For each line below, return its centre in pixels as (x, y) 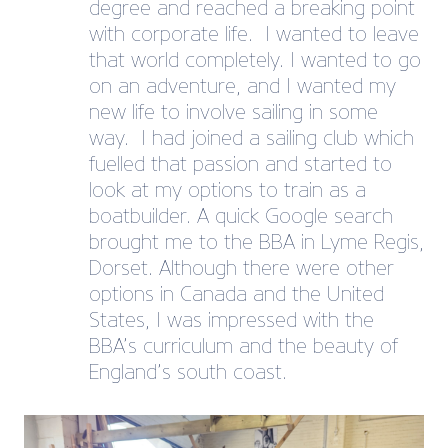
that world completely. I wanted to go (255, 60)
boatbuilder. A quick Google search (241, 216)
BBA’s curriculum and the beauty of (243, 346)
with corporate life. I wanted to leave (254, 34)
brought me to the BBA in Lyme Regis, (256, 242)
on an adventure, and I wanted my (242, 86)
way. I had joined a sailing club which (251, 138)
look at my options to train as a (227, 190)
